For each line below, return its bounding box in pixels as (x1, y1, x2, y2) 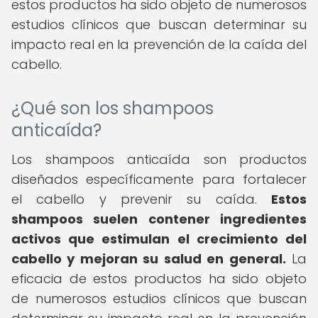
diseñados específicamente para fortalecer (11, 170, 307, 188)
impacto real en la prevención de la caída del (11, 35, 307, 53)
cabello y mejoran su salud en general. (11, 250, 286, 268)
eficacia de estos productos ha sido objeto (11, 270, 307, 287)
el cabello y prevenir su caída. (11, 190, 271, 208)
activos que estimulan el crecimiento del (11, 230, 307, 248)
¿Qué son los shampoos (11, 97, 214, 120)
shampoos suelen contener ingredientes (11, 210, 307, 228)
